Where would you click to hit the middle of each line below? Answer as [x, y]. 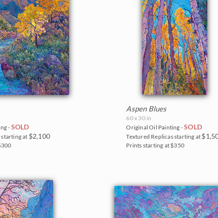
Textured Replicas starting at [164, 136]
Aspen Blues [146, 108]
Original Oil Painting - [155, 127]
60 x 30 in [139, 118]
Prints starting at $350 [155, 145]
